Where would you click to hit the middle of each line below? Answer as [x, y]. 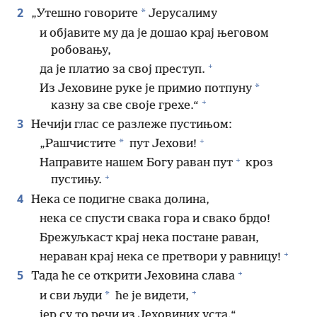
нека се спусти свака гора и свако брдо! [155, 219]
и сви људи [71, 296]
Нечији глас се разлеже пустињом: [130, 125]
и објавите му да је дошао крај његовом [154, 33]
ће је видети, [151, 296]
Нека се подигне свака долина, [119, 200]
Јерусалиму [181, 14]
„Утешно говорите [83, 14]
